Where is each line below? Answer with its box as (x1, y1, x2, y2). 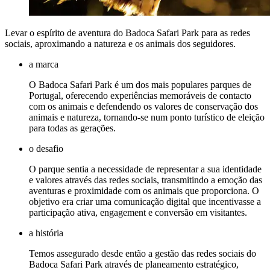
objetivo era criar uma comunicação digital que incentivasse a (29, 196, 261, 207)
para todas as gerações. (29, 122, 116, 133)
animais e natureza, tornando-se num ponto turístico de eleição (29, 111, 265, 122)
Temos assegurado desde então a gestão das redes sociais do (29, 248, 256, 259)
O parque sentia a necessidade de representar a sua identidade (29, 163, 262, 174)
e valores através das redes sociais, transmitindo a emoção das (29, 174, 262, 185)
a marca (29, 58, 58, 69)
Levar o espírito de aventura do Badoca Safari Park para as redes (5, 27, 250, 38)
